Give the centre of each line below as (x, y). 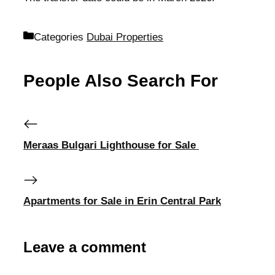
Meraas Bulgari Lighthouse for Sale (111, 145)
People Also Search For (121, 81)
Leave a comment (85, 247)
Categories (60, 37)
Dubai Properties (125, 37)
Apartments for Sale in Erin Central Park (122, 201)
